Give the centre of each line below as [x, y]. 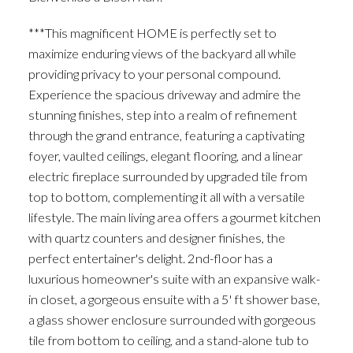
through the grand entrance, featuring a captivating [166, 135]
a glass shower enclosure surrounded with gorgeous [172, 319]
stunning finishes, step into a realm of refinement [162, 114]
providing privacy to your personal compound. [154, 73]
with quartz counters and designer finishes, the [156, 237]
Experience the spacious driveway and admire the [164, 94]
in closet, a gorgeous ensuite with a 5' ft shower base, [174, 299]
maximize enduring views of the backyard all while [162, 53]
